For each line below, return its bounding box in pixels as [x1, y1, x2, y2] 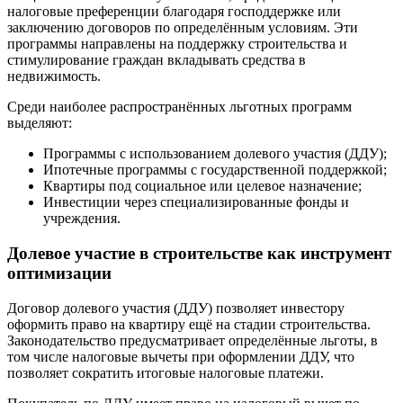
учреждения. [43, 210, 121, 227]
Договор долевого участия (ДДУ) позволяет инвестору [7, 300, 345, 316]
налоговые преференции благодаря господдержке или [7, 4, 341, 20]
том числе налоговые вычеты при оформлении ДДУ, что [7, 348, 354, 364]
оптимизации [7, 263, 112, 282]
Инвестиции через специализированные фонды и [43, 194, 349, 210]
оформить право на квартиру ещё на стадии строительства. [7, 316, 371, 332]
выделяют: [7, 115, 72, 131]
